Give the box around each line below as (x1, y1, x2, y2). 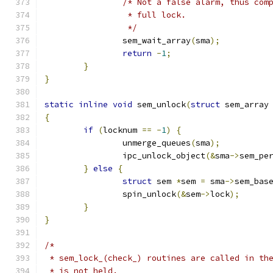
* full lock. (122, 10, 186, 20)
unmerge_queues (122, 138, 191, 148)
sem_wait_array (122, 35, 191, 46)
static (44, 99, 74, 110)
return (122, 48, 152, 58)
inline (79, 99, 108, 110)
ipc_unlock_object (122, 151, 205, 161)
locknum (103, 125, 142, 135)
